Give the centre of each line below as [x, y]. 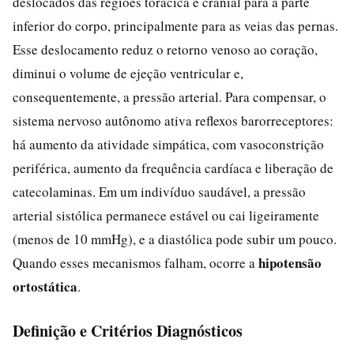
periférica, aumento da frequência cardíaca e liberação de [173, 168]
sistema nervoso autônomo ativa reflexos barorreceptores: [173, 120]
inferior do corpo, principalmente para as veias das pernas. [175, 25]
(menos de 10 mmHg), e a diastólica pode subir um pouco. [175, 239]
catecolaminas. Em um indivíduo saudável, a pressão [159, 191]
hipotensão [290, 262]
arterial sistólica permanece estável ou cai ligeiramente [166, 215]
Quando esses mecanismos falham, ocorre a [136, 262]
